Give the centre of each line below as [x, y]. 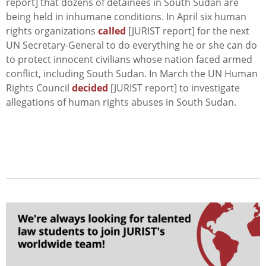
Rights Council [39, 88]
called [112, 31]
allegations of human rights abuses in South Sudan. [121, 102]
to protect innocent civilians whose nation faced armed [129, 60]
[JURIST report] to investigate [174, 88]
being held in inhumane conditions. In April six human [126, 17]
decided [90, 88]
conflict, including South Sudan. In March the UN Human [132, 74]
